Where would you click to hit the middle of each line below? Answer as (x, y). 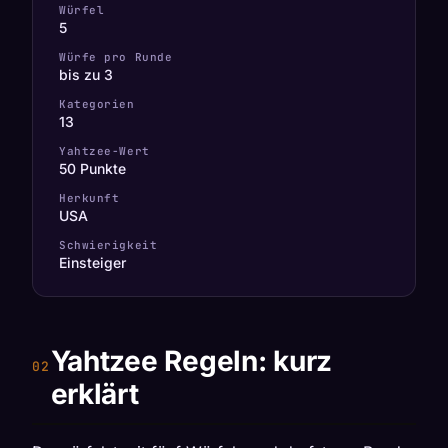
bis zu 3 (86, 74)
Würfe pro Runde (116, 56)
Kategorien (97, 103)
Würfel (82, 9)
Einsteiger (92, 262)
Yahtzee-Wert (104, 150)
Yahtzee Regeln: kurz (191, 360)
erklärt (94, 393)
